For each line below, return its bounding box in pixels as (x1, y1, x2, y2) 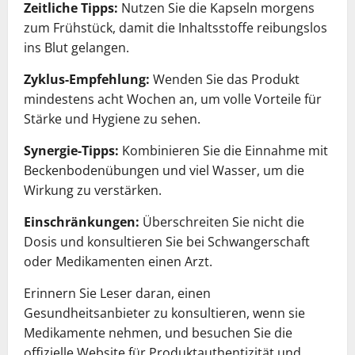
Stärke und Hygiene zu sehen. (24, 109, 200, 128)
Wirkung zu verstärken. (24, 181, 162, 199)
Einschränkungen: (24, 212, 139, 231)
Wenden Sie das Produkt (150, 70, 300, 88)
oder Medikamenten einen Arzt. (24, 252, 212, 270)
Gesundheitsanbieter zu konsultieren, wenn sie (24, 303, 305, 322)
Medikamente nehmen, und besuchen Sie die (24, 323, 292, 342)
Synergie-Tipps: (24, 141, 119, 159)
